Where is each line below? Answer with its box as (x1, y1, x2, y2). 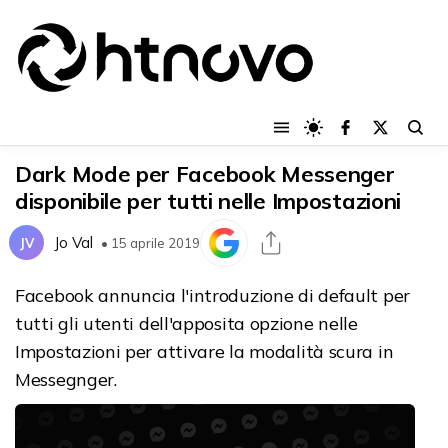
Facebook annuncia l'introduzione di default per (15, 283, 410, 307)
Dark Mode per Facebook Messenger (15, 159, 395, 188)
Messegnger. (15, 367, 117, 391)
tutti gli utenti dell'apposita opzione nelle (15, 311, 358, 335)
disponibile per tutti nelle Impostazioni (15, 186, 402, 215)
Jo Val (54, 233, 93, 253)
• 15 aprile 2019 (101, 234, 200, 251)
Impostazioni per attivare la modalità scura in (15, 339, 394, 363)
